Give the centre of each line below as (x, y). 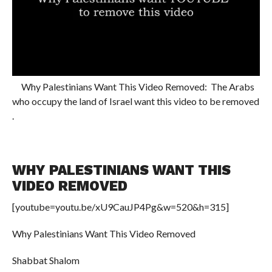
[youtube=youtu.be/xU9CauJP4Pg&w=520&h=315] (120, 206)
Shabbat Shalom (46, 260)
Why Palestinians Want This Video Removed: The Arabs (133, 86)
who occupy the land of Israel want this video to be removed (135, 101)
